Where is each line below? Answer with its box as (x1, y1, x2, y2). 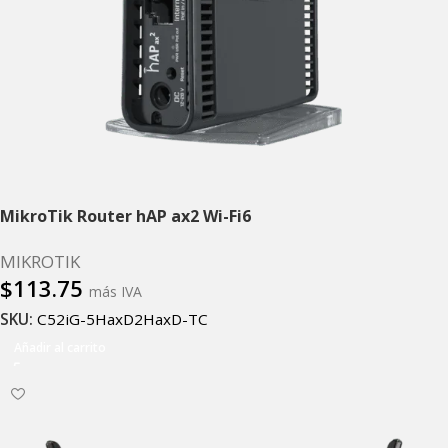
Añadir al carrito (14, 339, 106, 357)
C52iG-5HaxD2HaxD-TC (37, 309, 208, 330)
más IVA (89, 281, 142, 301)
